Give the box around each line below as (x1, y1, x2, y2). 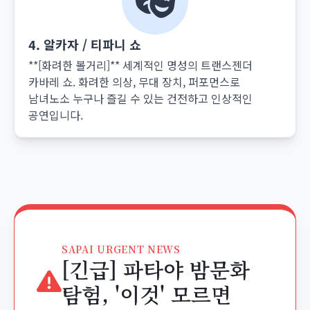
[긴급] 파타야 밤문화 (62, 254, 250, 284)
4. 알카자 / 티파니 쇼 (28, 35, 141, 53)
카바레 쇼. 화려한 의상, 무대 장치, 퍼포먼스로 (28, 73, 240, 90)
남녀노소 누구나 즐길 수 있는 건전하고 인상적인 (28, 90, 253, 107)
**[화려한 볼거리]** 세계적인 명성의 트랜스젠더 (28, 57, 253, 73)
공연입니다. (28, 107, 83, 123)
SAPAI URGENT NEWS (62, 242, 181, 256)
